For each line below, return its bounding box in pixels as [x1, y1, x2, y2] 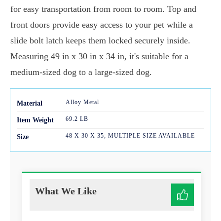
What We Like [35, 185, 97, 197]
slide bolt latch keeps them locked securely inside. [10, 36, 190, 46]
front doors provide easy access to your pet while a [10, 20, 193, 30]
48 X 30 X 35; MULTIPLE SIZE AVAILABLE [65, 132, 195, 140]
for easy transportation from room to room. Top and [10, 4, 196, 14]
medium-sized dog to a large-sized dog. [10, 67, 152, 77]
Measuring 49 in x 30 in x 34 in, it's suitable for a [10, 51, 188, 62]
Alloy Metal [65, 99, 99, 106]
